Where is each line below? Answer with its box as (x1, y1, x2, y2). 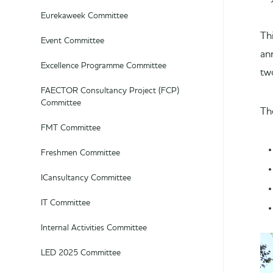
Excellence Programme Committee (41, 62, 166, 70)
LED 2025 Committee (41, 249, 121, 257)
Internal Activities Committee (41, 224, 147, 232)
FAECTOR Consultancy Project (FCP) (41, 87, 179, 95)
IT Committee (41, 199, 90, 207)
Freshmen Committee (41, 149, 120, 157)
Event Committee (41, 37, 104, 45)
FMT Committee (41, 124, 101, 132)
